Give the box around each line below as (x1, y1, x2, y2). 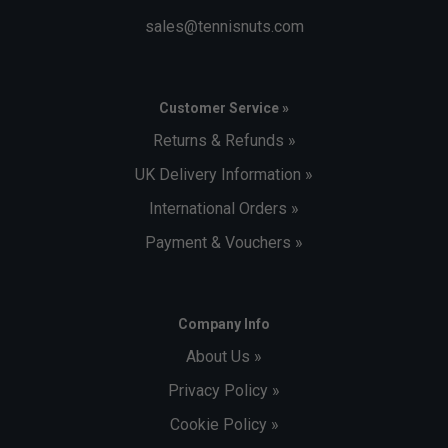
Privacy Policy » (168, 381, 280, 401)
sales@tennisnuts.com (144, 17, 304, 37)
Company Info (178, 316, 270, 333)
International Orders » (149, 199, 299, 219)
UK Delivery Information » (135, 165, 313, 185)
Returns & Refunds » (152, 131, 296, 151)
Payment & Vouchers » (145, 233, 303, 253)
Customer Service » (159, 100, 289, 117)
